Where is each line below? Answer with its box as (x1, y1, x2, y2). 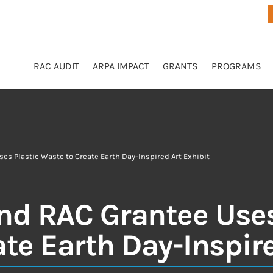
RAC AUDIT (33, 60, 79, 72)
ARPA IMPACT (92, 60, 149, 72)
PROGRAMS (211, 60, 261, 72)
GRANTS (162, 60, 198, 72)
